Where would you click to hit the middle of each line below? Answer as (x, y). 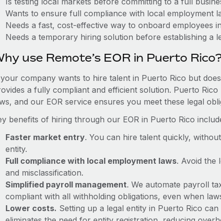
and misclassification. (44, 173)
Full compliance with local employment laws (91, 161)
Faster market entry (45, 137)
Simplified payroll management (66, 184)
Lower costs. (31, 208)
